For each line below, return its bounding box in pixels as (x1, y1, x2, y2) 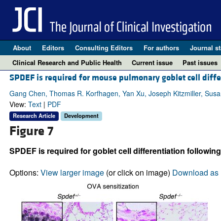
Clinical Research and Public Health (12, 58, 122, 67)
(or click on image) (104, 166, 172, 178)
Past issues (183, 58, 218, 67)
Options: (9, 166, 40, 178)
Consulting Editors (74, 43, 133, 52)
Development (64, 111, 99, 120)
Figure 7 (9, 122, 53, 140)
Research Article (12, 111, 55, 120)
